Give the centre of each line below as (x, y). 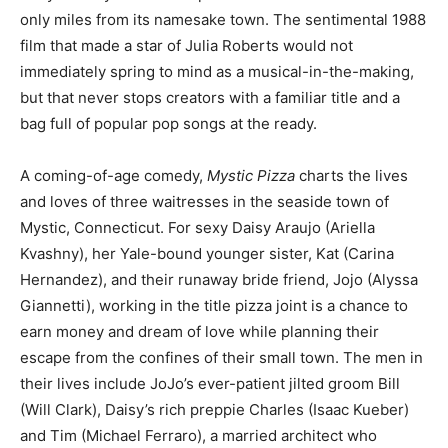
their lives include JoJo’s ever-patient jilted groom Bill (210, 383)
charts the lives (351, 175)
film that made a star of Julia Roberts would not (186, 45)
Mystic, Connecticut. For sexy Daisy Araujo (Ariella (197, 227)
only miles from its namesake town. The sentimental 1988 (223, 19)
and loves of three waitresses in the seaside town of (204, 201)
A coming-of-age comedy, (113, 175)
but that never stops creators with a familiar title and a (210, 97)
